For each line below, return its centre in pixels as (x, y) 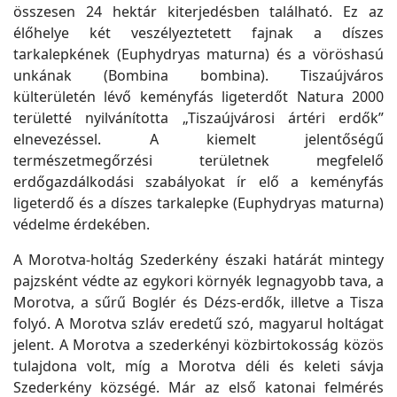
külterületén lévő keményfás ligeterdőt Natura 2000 (198, 97)
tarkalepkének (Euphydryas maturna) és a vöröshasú (198, 54)
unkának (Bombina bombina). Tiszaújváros (198, 75)
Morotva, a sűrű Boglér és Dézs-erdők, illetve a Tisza (198, 302)
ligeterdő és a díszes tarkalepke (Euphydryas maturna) (198, 203)
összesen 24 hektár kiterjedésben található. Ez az (198, 12)
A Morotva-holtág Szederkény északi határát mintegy (198, 260)
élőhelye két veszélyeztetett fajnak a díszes (198, 33)
